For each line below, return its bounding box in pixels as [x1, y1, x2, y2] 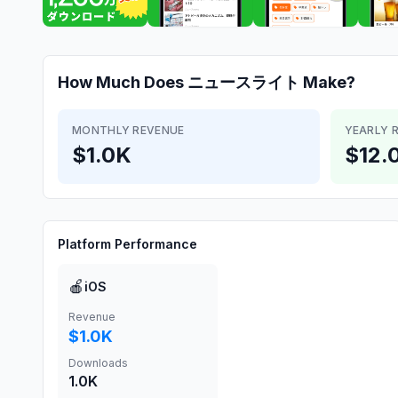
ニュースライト [187, 73, 299, 92]
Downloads [68, 356, 128, 370]
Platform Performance [58, 236, 197, 251]
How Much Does [58, 73, 187, 92]
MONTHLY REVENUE [72, 123, 185, 137]
